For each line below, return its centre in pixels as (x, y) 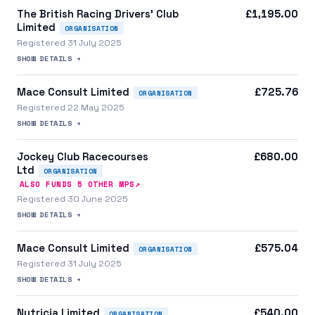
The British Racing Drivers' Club (98, 13)
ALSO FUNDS (49, 184)
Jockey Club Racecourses (83, 156)
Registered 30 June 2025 (72, 199)
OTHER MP (106, 184)
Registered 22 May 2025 (71, 107)
